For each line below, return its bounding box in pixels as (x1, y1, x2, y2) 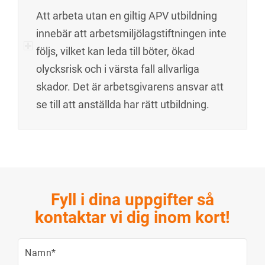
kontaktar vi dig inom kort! (35, 208, 230, 228)
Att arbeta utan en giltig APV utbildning (36, 9, 217, 22)
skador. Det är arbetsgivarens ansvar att (36, 80, 224, 93)
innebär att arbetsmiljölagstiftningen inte (36, 27, 227, 40)
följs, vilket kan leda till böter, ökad (36, 45, 195, 58)
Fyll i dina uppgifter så (51, 190, 214, 210)
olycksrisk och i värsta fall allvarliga (36, 63, 199, 76)
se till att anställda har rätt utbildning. (36, 98, 209, 111)
